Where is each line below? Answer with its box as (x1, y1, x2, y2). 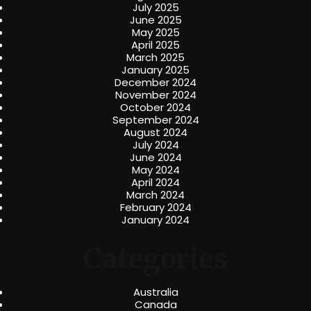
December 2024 (115, 75, 196, 90)
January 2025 (121, 62, 190, 78)
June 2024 (129, 150, 182, 165)
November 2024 (115, 87, 196, 103)
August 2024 (124, 125, 187, 140)
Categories (83, 241, 228, 276)
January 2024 (121, 212, 190, 228)
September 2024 (112, 112, 199, 128)
